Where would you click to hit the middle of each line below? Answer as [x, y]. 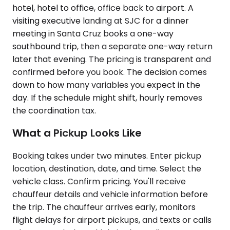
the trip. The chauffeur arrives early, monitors [104, 207]
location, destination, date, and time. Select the [107, 168]
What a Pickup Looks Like [77, 133]
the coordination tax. [54, 110]
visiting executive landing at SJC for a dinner [101, 21]
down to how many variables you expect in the [106, 85]
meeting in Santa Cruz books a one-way [93, 33]
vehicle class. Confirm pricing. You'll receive [99, 181]
